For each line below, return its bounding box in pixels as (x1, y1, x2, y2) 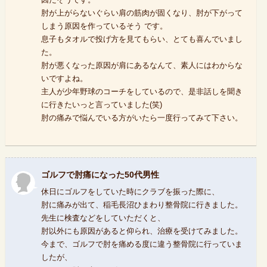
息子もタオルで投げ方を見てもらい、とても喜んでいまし (41, 35, 243, 44)
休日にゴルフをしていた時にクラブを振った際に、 (41, 187, 219, 197)
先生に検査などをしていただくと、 (41, 213, 165, 223)
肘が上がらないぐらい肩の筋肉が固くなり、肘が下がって (41, 8, 243, 18)
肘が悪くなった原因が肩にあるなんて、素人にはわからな (41, 61, 243, 70)
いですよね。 (41, 74, 88, 83)
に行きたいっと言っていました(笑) (41, 100, 162, 110)
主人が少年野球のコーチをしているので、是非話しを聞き (41, 87, 243, 97)
